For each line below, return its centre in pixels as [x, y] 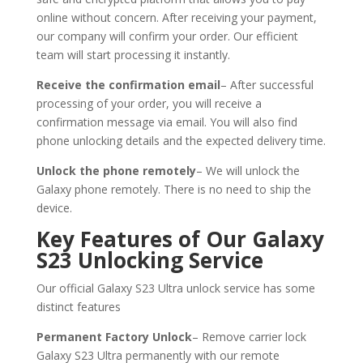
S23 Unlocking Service [149, 260]
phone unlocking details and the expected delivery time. [181, 140]
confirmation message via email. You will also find [167, 122]
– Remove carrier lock [249, 336]
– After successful [267, 84]
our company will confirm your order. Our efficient [167, 36]
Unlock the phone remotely [116, 170]
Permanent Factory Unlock [114, 336]
